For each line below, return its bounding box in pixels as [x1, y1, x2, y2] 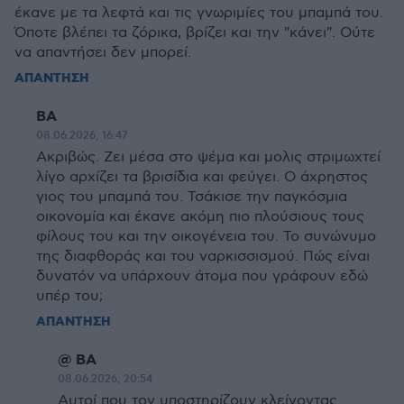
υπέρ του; [36, 288, 103, 305]
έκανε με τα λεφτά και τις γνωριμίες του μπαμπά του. [14, 5, 383, 22]
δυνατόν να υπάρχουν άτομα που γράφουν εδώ [36, 268, 368, 285]
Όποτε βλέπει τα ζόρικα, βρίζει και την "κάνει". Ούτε [14, 24, 375, 41]
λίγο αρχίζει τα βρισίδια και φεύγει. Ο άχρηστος [36, 169, 368, 186]
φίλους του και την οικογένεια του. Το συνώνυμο [36, 228, 376, 245]
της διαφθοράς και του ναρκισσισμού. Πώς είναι [36, 248, 370, 265]
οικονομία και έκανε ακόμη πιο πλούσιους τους [36, 208, 364, 225]
